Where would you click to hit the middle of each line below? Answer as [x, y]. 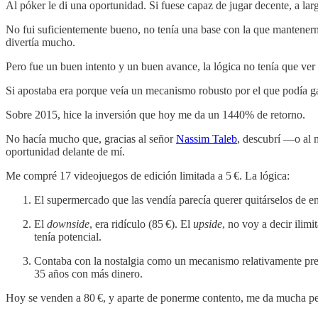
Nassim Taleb [207, 138]
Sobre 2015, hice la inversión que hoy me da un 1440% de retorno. [155, 114]
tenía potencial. [68, 236]
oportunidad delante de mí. [65, 151]
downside [68, 224]
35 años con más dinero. [88, 273]
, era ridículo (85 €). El [141, 224]
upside [208, 224]
